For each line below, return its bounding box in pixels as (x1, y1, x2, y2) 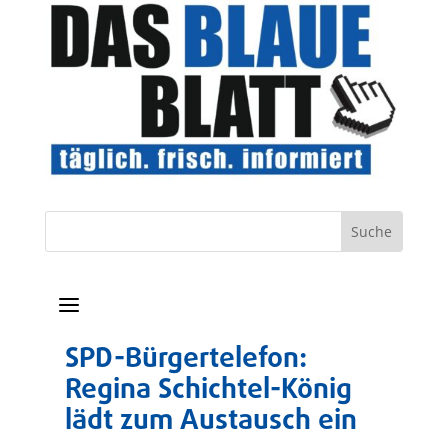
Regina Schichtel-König (64, 369, 352, 413)
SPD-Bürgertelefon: (64, 338, 307, 382)
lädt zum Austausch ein (64, 400, 357, 444)
